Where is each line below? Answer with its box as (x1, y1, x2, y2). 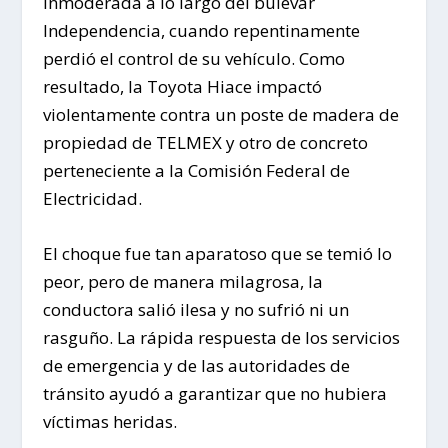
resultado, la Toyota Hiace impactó (42, 74, 322, 98)
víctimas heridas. (42, 410, 177, 434)
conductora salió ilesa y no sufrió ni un (42, 298, 349, 322)
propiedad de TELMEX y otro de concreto (42, 130, 368, 154)
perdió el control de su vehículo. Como (42, 46, 345, 70)
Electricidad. (42, 186, 142, 210)
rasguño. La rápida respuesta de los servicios (42, 326, 400, 350)
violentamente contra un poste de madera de (42, 102, 399, 126)
